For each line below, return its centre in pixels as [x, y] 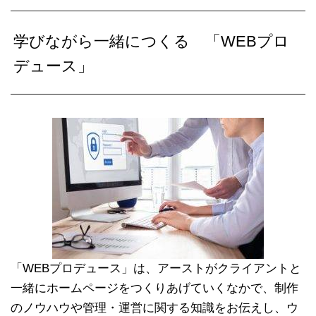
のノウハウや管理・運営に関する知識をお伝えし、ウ [154, 308]
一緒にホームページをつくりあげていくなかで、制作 [154, 288]
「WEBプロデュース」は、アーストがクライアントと [156, 268]
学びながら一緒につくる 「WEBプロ [152, 41]
